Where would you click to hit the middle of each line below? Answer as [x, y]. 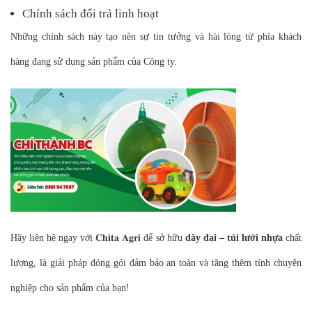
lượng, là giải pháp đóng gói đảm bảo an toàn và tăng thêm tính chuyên [156, 263]
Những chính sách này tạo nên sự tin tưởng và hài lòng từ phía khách [156, 37]
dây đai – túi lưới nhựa [234, 238]
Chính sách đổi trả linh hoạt [91, 14]
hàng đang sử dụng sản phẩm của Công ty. [94, 62]
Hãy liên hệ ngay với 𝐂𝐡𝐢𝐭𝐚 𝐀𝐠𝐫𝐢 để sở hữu [98, 238]
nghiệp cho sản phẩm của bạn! [70, 288]
